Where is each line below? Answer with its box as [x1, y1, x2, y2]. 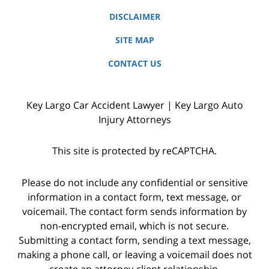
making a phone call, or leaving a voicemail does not [17, 248, 252, 262]
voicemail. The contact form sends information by [22, 205, 247, 219]
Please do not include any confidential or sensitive [21, 176, 248, 190]
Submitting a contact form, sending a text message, [18, 234, 251, 247]
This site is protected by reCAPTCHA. [52, 144, 217, 158]
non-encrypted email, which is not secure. [40, 219, 229, 233]
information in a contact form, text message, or [28, 190, 241, 204]
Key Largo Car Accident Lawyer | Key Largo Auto [26, 98, 243, 112]
